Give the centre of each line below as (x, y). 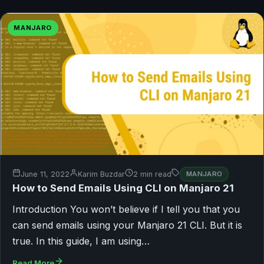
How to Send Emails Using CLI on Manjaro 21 (123, 188)
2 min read (152, 174)
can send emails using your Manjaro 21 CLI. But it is (127, 225)
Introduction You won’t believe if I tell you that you (126, 209)
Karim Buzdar (101, 174)
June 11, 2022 (45, 174)
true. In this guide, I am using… (81, 241)
